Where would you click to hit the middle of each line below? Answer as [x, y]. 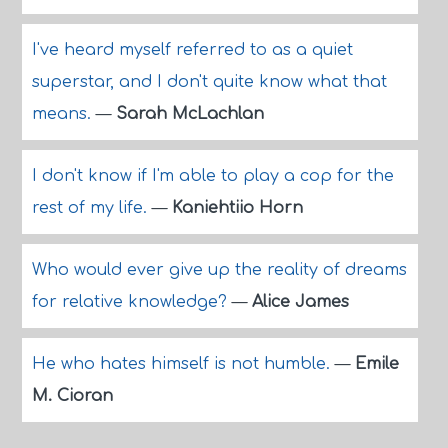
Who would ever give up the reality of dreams [219, 270]
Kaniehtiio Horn [237, 208]
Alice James [300, 302]
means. [63, 114]
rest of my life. [91, 208]
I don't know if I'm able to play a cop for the [212, 176]
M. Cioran [72, 396]
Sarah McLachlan [189, 114]
